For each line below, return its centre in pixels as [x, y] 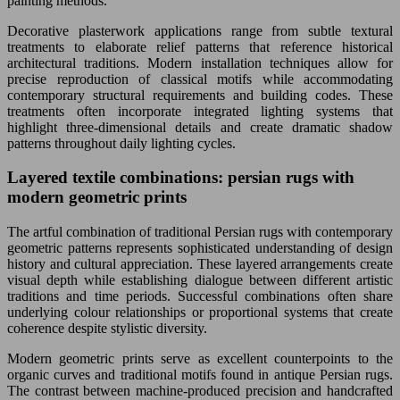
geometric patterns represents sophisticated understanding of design [200, 248]
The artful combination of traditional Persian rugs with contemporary [200, 232]
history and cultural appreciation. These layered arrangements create [200, 264]
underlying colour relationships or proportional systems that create [200, 312]
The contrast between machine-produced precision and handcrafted [200, 391]
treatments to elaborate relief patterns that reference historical [200, 46]
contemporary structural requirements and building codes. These [200, 95]
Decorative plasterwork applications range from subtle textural [200, 30]
